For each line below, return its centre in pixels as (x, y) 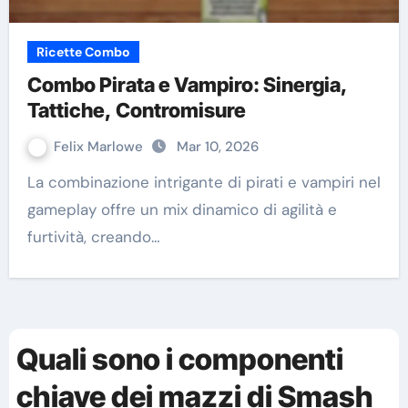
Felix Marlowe (100, 147)
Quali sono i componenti (180, 360)
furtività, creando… (93, 237)
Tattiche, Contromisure (136, 111)
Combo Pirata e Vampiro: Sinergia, (187, 85)
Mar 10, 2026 (217, 147)
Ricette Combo (83, 52)
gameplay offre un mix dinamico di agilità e (182, 210)
